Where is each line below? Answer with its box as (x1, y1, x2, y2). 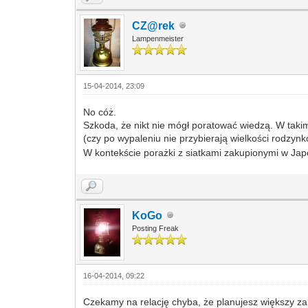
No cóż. (83, 106, 117, 118)
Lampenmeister (132, 34, 184, 43)
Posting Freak (132, 223, 179, 232)
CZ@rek (132, 19, 175, 32)
